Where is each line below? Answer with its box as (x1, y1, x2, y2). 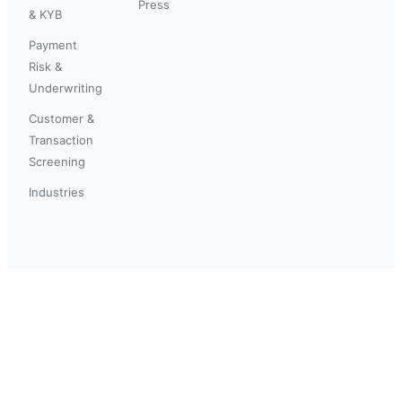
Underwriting (29, 80, 102, 95)
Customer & (29, 110, 94, 126)
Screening (29, 153, 85, 169)
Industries (29, 184, 84, 199)
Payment (29, 37, 77, 52)
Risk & (29, 58, 62, 74)
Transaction (29, 132, 93, 147)
